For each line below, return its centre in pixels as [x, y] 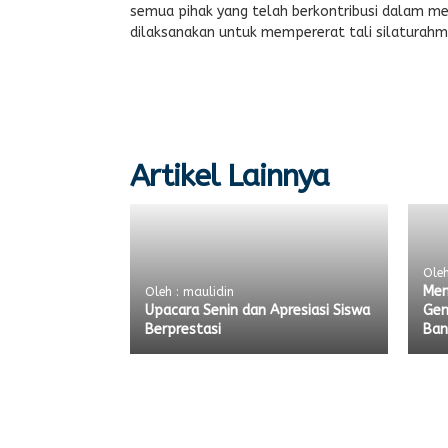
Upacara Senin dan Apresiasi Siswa [257, 310]
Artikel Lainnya [229, 176]
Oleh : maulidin [189, 292]
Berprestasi [183, 329]
